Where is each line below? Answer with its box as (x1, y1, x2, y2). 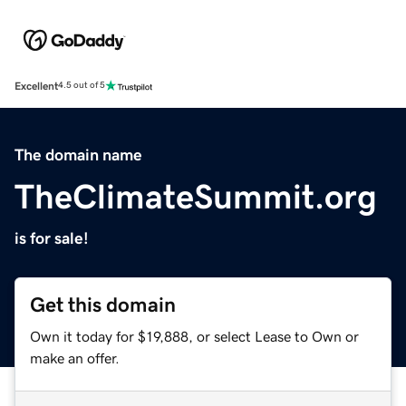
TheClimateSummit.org (14, 179, 377, 214)
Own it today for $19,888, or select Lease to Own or (30, 328, 359, 343)
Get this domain (30, 294, 176, 315)
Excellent (14, 80, 58, 92)
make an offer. (30, 350, 120, 365)
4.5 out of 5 (58, 81, 105, 91)
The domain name (14, 146, 142, 163)
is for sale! (14, 229, 89, 246)
